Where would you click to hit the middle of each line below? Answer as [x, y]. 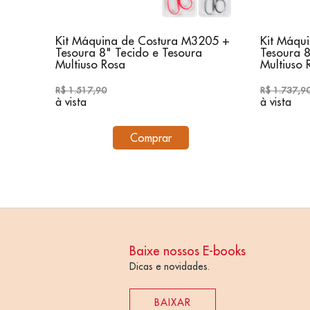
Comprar [151, 138]
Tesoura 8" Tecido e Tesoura [129, 53]
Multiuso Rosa [90, 64]
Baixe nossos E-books [188, 251]
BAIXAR [173, 302]
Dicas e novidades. [170, 266]
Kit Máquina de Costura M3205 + [143, 41]
